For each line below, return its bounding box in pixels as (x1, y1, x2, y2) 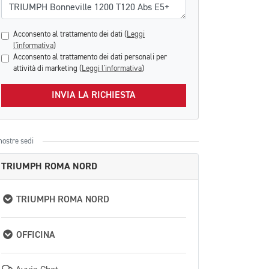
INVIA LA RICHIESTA (52, 91, 136, 100)
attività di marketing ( (13, 65, 82, 73)
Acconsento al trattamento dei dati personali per (13, 53, 167, 61)
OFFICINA (14, 231, 55, 240)
